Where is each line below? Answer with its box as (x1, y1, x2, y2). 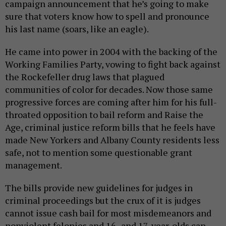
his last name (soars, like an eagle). (5, 23, 149, 35)
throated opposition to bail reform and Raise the (5, 108, 203, 121)
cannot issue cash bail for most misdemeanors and (5, 207, 211, 219)
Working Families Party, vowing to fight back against (5, 58, 220, 71)
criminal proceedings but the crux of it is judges (5, 194, 201, 207)
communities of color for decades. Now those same (5, 83, 213, 96)
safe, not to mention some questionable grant (5, 146, 192, 159)
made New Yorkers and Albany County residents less (5, 134, 219, 146)
